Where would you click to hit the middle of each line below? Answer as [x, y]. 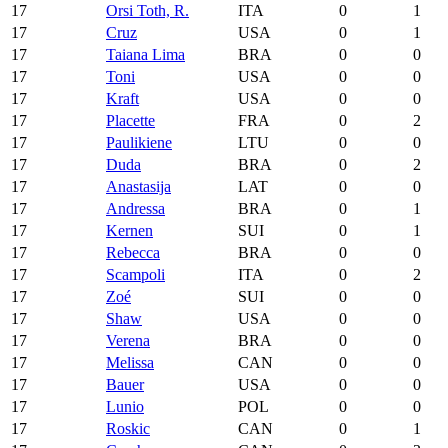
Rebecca [133, 252]
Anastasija [138, 186]
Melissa [130, 362]
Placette [130, 120]
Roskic [128, 428]
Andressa [135, 208]
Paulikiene [139, 142]
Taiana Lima [145, 54]
